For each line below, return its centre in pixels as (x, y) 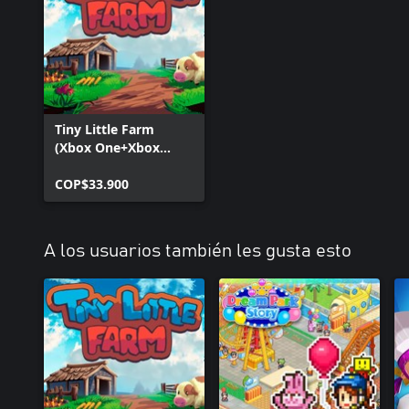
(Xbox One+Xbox (107, 147)
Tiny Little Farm (105, 129)
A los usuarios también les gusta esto (198, 251)
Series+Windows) (109, 166)
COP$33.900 (92, 184)
